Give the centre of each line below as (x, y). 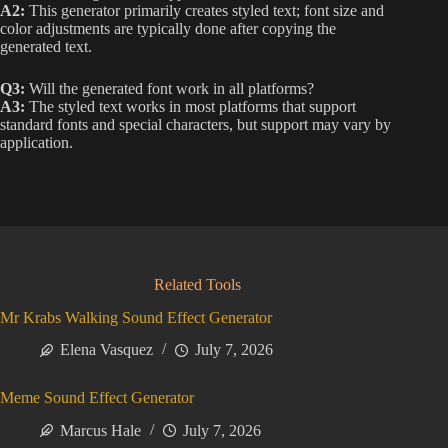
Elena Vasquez (106, 350)
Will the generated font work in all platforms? (169, 88)
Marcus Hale (100, 431)
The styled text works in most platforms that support (190, 106)
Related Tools (197, 284)
